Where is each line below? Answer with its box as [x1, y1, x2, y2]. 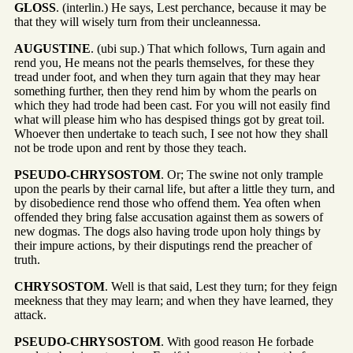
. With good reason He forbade [161, 335, 314, 349]
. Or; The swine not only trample [161, 168, 323, 182]
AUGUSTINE [14, 42, 91, 56]
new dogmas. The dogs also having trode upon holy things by [14, 225, 321, 239]
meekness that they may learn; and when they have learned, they [14, 294, 333, 308]
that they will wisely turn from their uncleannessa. [14, 15, 261, 29]
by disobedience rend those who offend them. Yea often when [14, 196, 321, 210]
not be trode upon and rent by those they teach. [14, 141, 247, 155]
